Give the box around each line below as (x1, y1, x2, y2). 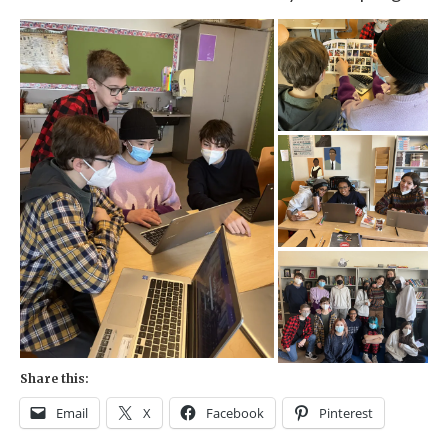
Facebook (206, 404, 264, 423)
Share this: (20, 371, 89, 387)
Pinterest (319, 404, 373, 423)
